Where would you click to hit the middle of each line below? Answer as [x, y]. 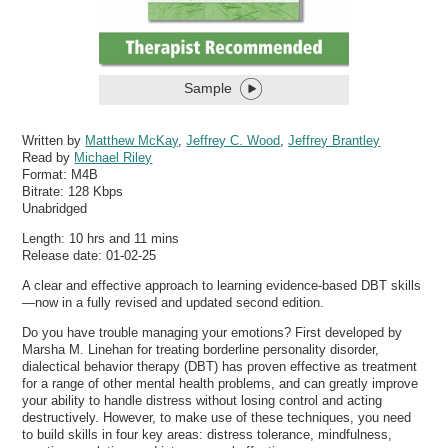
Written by [54, 140]
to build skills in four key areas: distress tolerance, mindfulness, [207, 435]
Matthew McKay [132, 140]
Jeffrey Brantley [334, 140]
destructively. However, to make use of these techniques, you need [217, 418]
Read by [48, 157]
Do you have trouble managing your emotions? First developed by [212, 333]
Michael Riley [113, 157]
